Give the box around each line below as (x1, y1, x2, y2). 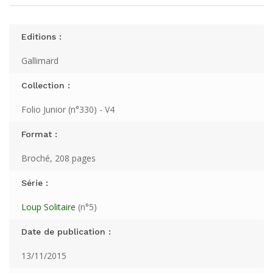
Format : (21, 129, 57, 139)
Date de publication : (21, 227, 111, 236)
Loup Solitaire (21, 201, 76, 213)
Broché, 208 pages (21, 152, 96, 164)
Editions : (21, 32, 62, 41)
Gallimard (21, 55, 58, 66)
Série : (21, 178, 48, 188)
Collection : (21, 80, 70, 90)
